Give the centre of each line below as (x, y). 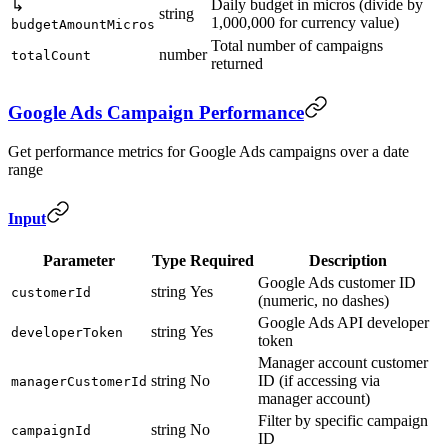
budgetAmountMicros (83, 25)
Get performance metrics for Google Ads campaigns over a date (208, 151)
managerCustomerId (79, 382)
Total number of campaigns (297, 46)
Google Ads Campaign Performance (156, 112)
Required (222, 261)
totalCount (51, 56)
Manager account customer (343, 363)
